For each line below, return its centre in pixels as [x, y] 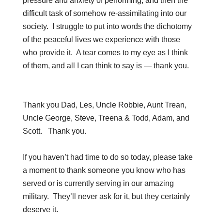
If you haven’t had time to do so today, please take [108, 157]
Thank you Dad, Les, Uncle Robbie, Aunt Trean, [104, 105]
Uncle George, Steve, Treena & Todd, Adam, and [106, 118]
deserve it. [40, 210]
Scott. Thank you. [54, 131]
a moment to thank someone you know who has [104, 170]
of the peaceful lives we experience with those [101, 40]
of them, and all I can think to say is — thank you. [106, 66]
